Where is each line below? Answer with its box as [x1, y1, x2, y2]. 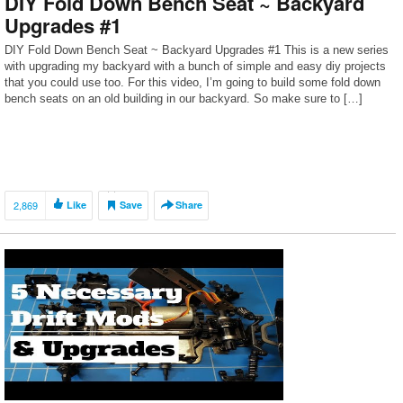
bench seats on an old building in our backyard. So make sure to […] [4, 92, 363, 105]
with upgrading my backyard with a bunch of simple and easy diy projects [4, 59, 386, 73]
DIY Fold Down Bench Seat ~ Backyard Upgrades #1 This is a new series [4, 43, 389, 57]
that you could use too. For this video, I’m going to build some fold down [4, 76, 381, 89]
